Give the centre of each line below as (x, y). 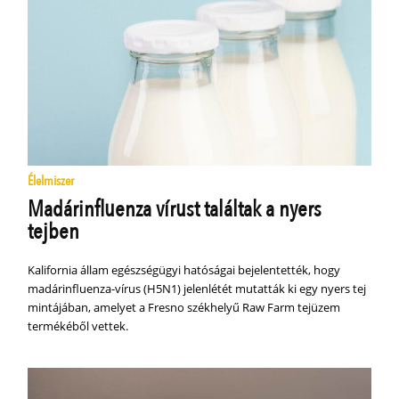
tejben (54, 232)
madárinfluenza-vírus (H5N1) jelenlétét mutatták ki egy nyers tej (197, 289)
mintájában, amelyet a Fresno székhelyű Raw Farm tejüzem (184, 308)
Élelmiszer (51, 181)
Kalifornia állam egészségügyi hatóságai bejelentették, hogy (184, 270)
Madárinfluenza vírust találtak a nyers (175, 210)
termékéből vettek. (78, 326)
